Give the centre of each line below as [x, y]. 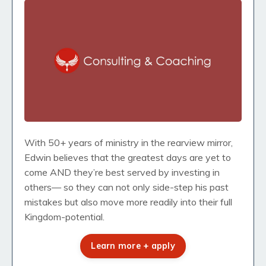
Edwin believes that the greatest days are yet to [128, 158]
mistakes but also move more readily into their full [128, 202]
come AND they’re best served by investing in [122, 172]
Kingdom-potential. [64, 217]
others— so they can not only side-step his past [126, 187]
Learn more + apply [133, 246]
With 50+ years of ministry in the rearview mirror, [129, 143]
